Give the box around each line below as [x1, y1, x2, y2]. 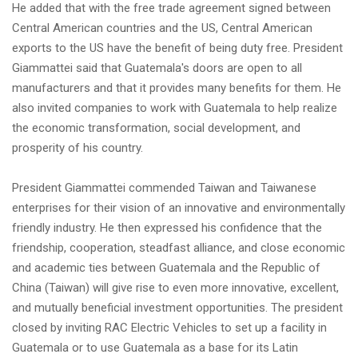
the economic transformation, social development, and [12, 121, 300, 135]
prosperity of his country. [12, 141, 143, 155]
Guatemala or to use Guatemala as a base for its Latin [12, 340, 298, 355]
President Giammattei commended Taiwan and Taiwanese [12, 181, 316, 195]
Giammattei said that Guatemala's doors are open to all [12, 61, 302, 75]
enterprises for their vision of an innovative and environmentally [12, 201, 345, 215]
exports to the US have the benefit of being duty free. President [12, 41, 343, 55]
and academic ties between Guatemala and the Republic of [12, 261, 320, 275]
